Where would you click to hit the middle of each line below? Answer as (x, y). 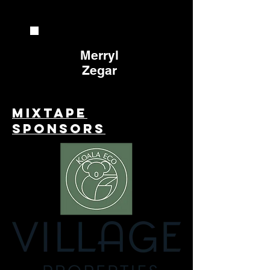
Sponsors (59, 129)
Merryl (99, 55)
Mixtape (50, 113)
